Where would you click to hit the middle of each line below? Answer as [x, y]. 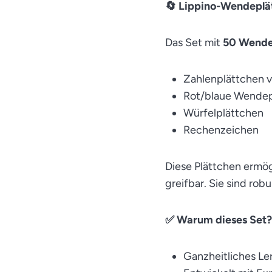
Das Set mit [193, 42]
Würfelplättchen [223, 113]
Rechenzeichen [221, 130]
